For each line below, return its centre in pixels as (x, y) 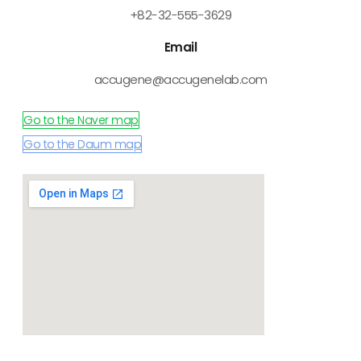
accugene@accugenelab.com (180, 80)
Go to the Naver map (81, 120)
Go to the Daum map (82, 145)
